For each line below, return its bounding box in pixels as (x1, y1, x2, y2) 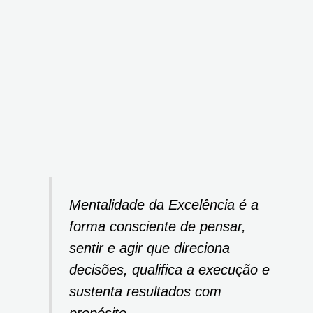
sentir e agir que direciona (69, 240, 231, 256)
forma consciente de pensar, (69, 219, 247, 235)
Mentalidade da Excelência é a (69, 197, 259, 213)
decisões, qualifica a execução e (69, 262, 270, 278)
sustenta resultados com (69, 284, 222, 300)
